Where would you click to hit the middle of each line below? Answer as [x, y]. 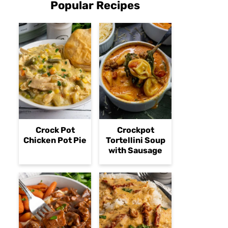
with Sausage [135, 151]
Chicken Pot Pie [55, 140]
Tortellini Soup [135, 140]
